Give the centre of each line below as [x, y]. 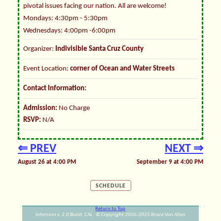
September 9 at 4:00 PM [170, 162]
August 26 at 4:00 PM [47, 162]
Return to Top [110, 209]
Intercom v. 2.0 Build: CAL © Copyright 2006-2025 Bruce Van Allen [110, 215]
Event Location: [47, 69]
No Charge [74, 108]
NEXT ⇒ [184, 149]
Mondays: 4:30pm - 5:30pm [66, 18]
